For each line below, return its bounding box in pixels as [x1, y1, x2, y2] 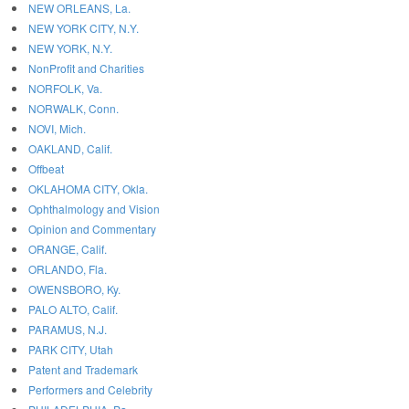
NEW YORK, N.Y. [28, 40, 112, 57]
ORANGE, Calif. [28, 241, 107, 257]
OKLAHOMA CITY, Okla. [28, 181, 148, 197]
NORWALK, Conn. [28, 100, 119, 117]
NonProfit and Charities [28, 60, 144, 77]
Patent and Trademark [28, 362, 138, 378]
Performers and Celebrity [28, 382, 152, 398]
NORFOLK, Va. [28, 80, 102, 97]
